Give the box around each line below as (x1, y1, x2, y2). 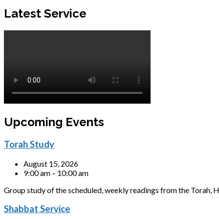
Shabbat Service (4, 203, 70, 215)
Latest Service (4, 6, 87, 21)
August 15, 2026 (23, 158, 78, 168)
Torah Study (4, 138, 54, 150)
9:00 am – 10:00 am (23, 168, 88, 177)
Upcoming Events (4, 114, 104, 129)
